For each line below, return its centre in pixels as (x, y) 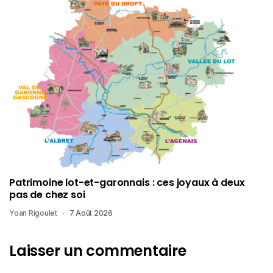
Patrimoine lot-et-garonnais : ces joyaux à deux (127, 183)
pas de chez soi (47, 195)
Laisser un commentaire (98, 251)
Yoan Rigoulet (33, 213)
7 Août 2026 (91, 213)
